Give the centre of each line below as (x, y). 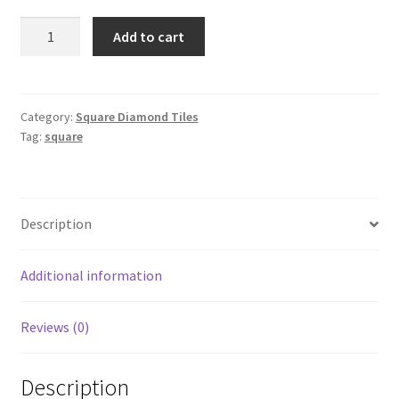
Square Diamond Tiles (137, 117)
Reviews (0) (54, 327)
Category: (48, 117)
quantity (45, 71)
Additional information (91, 276)
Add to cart (149, 36)
